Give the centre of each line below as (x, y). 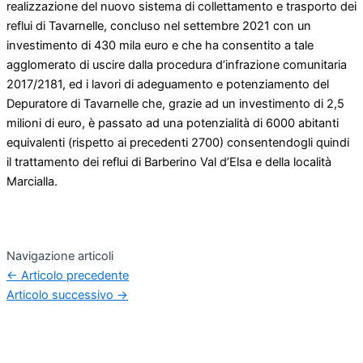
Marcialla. (32, 182)
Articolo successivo (62, 295)
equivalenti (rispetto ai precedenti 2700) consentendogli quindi (178, 143)
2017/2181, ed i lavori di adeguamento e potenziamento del (168, 85)
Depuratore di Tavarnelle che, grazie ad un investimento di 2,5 (175, 104)
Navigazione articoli (60, 256)
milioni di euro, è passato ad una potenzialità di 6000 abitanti (173, 124)
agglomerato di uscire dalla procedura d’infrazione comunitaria (177, 65)
